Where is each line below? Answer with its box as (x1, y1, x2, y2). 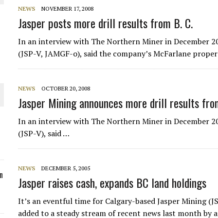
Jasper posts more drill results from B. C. (18, 14, 193, 32)
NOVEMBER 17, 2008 (41, 5, 94, 12)
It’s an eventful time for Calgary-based (18, 196, 158, 206)
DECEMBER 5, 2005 (41, 164, 91, 172)
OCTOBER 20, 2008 (41, 85, 91, 92)
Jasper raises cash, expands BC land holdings (18, 174, 207, 191)
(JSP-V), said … (18, 128, 70, 139)
